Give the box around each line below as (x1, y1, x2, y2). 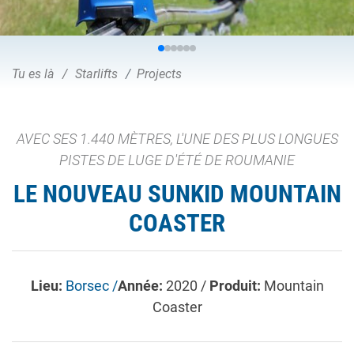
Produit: (209, 277, 264, 294)
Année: (117, 277, 166, 294)
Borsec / (65, 277, 118, 294)
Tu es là (12, 66, 55, 81)
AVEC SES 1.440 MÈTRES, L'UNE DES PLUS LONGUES (16, 130, 338, 147)
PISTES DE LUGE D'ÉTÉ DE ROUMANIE (59, 152, 295, 168)
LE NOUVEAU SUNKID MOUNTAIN (13, 179, 341, 209)
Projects (137, 66, 182, 81)
